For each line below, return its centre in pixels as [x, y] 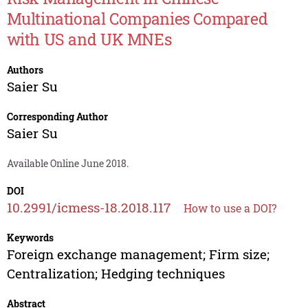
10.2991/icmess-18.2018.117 [88, 208]
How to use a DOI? [230, 208]
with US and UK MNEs [89, 40]
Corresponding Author [57, 117]
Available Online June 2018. [67, 164]
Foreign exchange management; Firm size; [138, 254]
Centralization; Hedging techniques [115, 274]
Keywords [30, 238]
